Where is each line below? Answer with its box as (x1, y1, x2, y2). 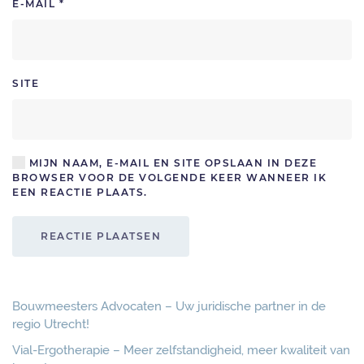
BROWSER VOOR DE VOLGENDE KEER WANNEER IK (12, 171, 327, 184)
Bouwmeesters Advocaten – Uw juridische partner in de (12, 299, 326, 314)
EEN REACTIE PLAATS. (12, 186, 148, 198)
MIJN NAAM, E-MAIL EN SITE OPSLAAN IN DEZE (25, 157, 317, 169)
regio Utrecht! (12, 317, 89, 331)
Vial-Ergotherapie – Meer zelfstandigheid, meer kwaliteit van (12, 343, 350, 357)
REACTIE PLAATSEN (41, 230, 161, 242)
